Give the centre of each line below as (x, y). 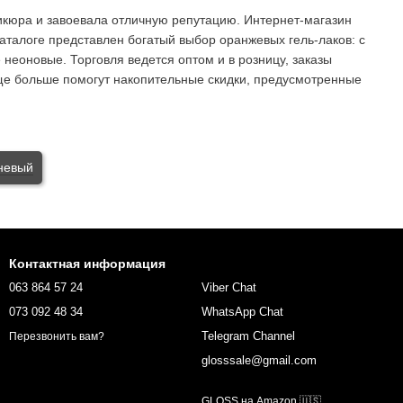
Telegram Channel (248, 336)
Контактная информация (87, 264)
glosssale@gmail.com (259, 361)
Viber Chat (229, 288)
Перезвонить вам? (57, 336)
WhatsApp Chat (242, 312)
